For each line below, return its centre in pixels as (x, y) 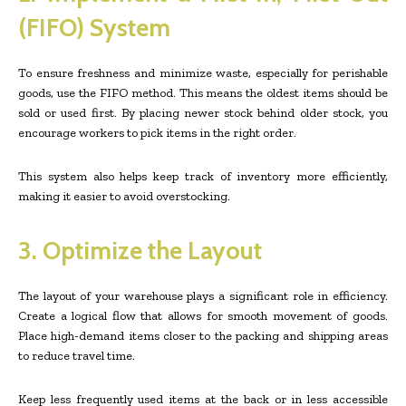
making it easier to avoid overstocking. (124, 196)
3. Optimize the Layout (140, 251)
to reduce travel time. (77, 356)
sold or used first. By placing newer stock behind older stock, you (203, 113)
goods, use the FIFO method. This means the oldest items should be (203, 93)
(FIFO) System (94, 28)
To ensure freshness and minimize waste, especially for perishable (203, 73)
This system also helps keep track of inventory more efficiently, (203, 176)
